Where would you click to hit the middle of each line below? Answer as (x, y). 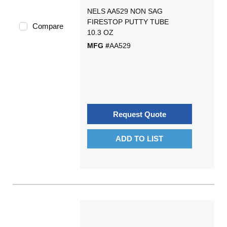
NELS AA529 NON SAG (125, 11)
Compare (48, 26)
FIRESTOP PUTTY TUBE (128, 22)
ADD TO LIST (140, 139)
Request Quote (139, 114)
